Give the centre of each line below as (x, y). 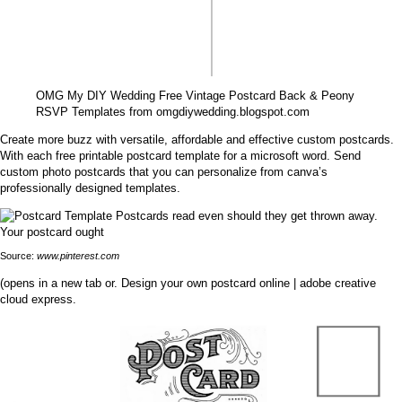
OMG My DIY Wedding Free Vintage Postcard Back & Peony (195, 95)
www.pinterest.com (78, 255)
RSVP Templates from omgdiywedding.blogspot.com (173, 111)
